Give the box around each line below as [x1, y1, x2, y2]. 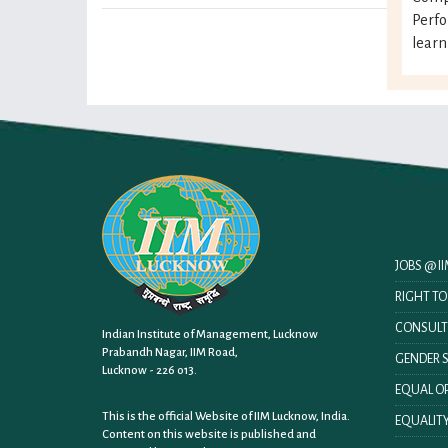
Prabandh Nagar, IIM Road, [102, 345, 238, 359]
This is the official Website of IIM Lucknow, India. [102, 409, 350, 423]
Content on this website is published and [102, 427, 316, 441]
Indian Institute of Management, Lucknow [102, 327, 318, 341]
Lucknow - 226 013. [102, 363, 197, 377]
